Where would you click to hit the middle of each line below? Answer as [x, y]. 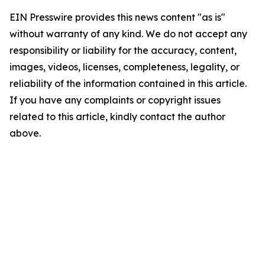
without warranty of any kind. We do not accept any [128, 34]
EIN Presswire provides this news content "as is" [117, 17]
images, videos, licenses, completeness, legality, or [125, 67]
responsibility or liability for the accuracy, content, [123, 50]
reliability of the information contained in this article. [128, 83]
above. [25, 133]
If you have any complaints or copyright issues [115, 100]
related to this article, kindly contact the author [117, 117]
